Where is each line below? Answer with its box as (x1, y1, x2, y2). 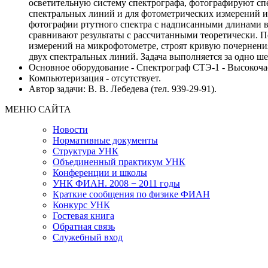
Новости (53, 124, 88, 135)
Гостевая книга (53, 210, 114, 221)
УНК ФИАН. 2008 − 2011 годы (53, 178, 180, 188)
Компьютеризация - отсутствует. (29, 72, 161, 83)
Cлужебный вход (53, 232, 123, 242)
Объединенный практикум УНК (53, 156, 185, 167)
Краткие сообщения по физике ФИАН (53, 188, 210, 199)
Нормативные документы (53, 135, 158, 145)
